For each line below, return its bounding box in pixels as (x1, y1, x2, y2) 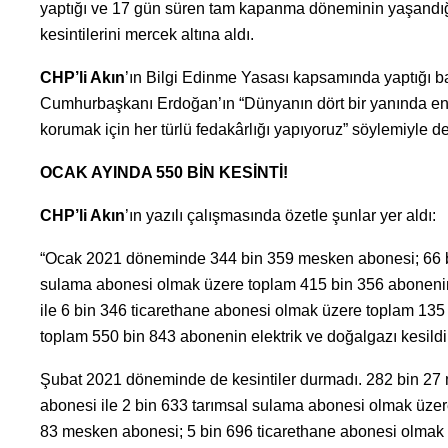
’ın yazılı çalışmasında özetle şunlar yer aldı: (124, 207, 436, 225)
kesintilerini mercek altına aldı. (39, 26, 254, 44)
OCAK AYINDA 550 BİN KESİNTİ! (39, 164, 288, 182)
